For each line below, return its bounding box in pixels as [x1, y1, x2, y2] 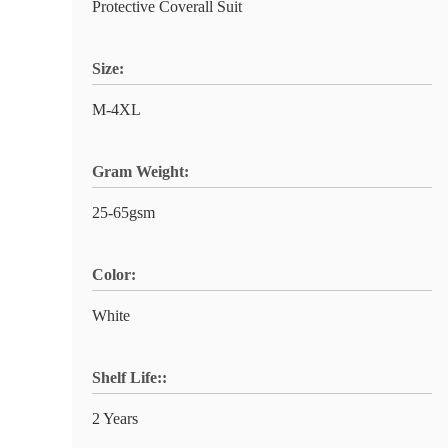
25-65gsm [92, 204, 155, 221]
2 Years [92, 410, 138, 427]
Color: [92, 266, 136, 283]
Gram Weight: [92, 163, 189, 180]
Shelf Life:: [92, 369, 167, 386]
